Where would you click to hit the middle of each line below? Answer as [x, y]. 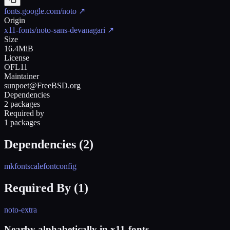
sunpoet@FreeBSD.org [42, 85]
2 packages [22, 104]
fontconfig [60, 166]
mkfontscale [24, 166]
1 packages [22, 122]
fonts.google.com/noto [40, 11]
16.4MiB [19, 48]
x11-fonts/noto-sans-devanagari [55, 30]
